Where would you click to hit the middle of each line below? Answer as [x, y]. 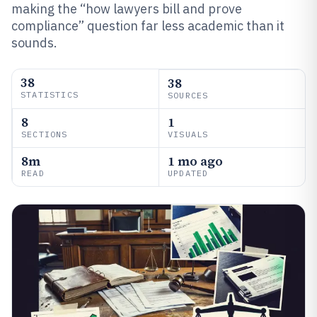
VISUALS [188, 134]
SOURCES [188, 95]
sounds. [34, 43]
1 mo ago [195, 161]
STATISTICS [50, 94]
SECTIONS [45, 134]
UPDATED [188, 173]
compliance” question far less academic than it [148, 26]
